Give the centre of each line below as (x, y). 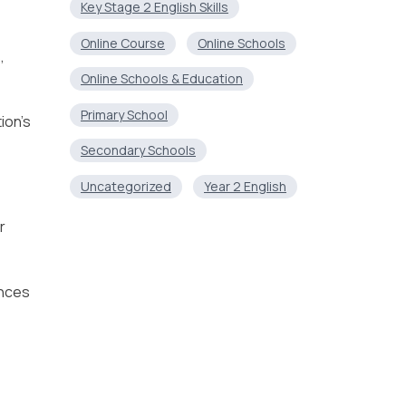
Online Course (123, 43)
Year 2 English (245, 186)
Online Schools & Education (162, 79)
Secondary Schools (138, 150)
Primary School (124, 114)
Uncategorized (126, 186)
